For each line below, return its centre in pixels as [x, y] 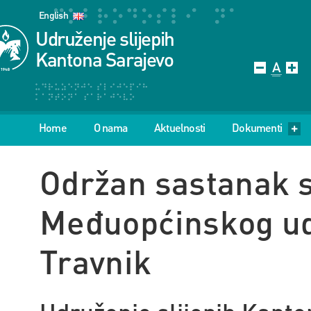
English [54, 15]
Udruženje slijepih [105, 38]
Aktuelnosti [180, 127]
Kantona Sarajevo [104, 59]
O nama [110, 127]
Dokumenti [257, 127]
